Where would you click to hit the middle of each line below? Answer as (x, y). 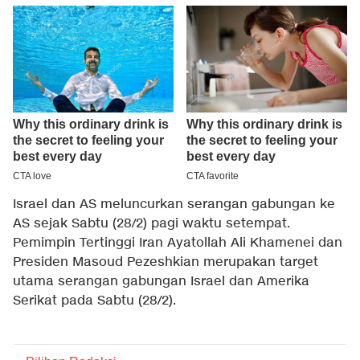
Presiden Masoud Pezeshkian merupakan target (166, 263)
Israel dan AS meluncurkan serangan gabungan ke (174, 205)
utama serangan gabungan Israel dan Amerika (161, 282)
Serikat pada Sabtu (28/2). (94, 301)
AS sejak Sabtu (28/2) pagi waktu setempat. (151, 224)
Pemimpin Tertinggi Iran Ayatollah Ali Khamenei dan (178, 243)
